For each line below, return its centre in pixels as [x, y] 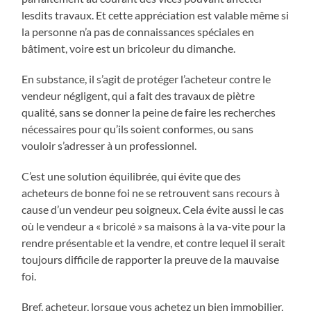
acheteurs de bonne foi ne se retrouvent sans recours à [151, 193]
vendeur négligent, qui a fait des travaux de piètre [138, 96]
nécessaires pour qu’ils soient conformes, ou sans [138, 129]
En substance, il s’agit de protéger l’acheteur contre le [146, 79]
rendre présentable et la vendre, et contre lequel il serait [154, 243]
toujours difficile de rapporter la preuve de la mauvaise [151, 260]
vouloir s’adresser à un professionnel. [109, 146]
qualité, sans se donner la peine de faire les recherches [149, 112]
